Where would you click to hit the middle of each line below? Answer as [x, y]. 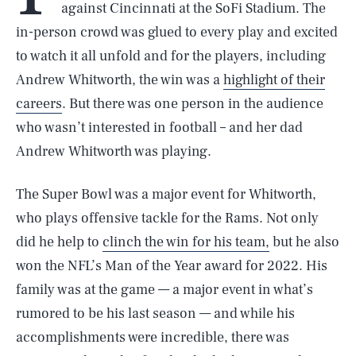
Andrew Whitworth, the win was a [120, 80]
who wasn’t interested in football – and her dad [159, 128]
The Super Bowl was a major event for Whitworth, [166, 194]
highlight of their [274, 80]
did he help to [59, 242]
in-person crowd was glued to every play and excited [177, 32]
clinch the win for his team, [186, 242]
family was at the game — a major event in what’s [164, 290]
